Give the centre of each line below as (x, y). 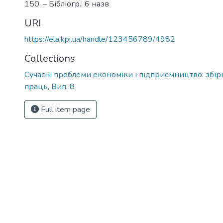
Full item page (64, 110)
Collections (50, 58)
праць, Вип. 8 (50, 87)
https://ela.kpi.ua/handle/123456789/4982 (100, 39)
